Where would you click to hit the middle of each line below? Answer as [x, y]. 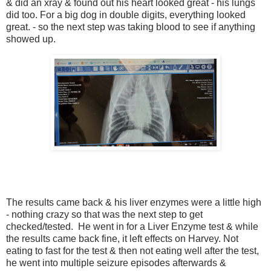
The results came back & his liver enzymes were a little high [134, 202]
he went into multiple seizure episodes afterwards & [116, 263]
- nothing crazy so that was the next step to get [104, 214]
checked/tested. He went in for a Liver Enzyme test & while [132, 226]
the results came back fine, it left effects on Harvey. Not [122, 238]
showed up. [31, 39]
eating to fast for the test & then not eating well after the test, [132, 250]
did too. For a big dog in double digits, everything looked [126, 15]
